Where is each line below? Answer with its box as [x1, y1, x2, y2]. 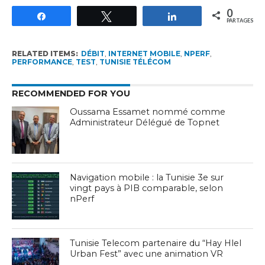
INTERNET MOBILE [108, 49, 180, 58]
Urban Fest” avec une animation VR [70, 248, 224, 259]
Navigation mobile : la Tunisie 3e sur [70, 172, 224, 183]
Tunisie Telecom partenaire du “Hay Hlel [70, 237, 242, 248]
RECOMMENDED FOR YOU [11, 88, 130, 99]
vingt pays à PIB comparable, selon [70, 182, 224, 193]
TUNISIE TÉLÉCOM [99, 57, 171, 66]
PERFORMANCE [11, 57, 72, 66]
